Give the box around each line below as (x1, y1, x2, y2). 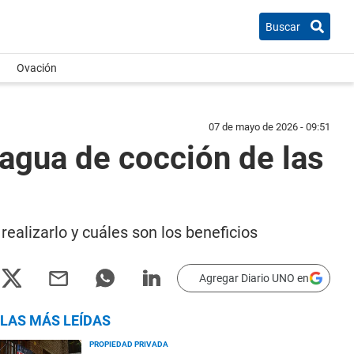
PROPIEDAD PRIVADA (89, 340, 168, 348)
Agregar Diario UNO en (199, 272, 309, 284)
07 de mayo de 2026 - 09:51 (209, 121, 330, 133)
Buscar (265, 20, 300, 33)
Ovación (17, 62, 57, 74)
